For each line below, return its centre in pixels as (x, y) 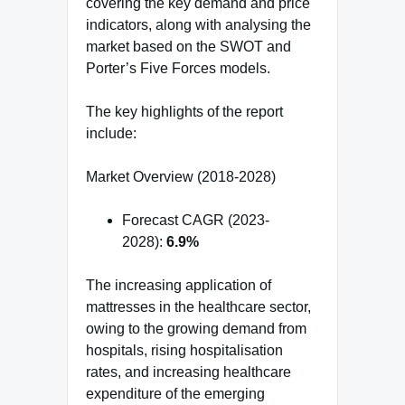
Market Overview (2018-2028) (181, 177)
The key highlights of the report (184, 112)
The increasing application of (179, 285)
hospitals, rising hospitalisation (184, 350)
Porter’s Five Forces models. (178, 68)
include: (111, 133)
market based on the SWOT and (188, 47)
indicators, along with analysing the (198, 25)
